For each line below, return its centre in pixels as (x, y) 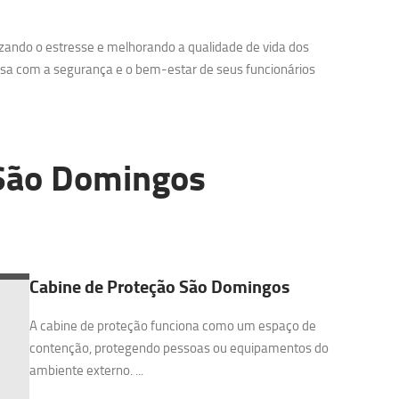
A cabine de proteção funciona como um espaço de (173, 326)
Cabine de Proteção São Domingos (159, 286)
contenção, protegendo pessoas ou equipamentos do (179, 348)
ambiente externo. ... (86, 370)
